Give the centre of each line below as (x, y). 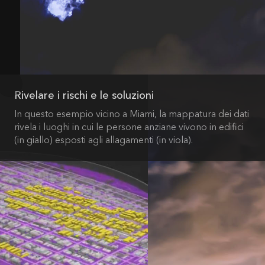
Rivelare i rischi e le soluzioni (84, 96)
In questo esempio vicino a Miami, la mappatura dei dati (132, 114)
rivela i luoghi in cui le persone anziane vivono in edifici (129, 127)
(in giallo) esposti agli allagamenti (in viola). (104, 140)
